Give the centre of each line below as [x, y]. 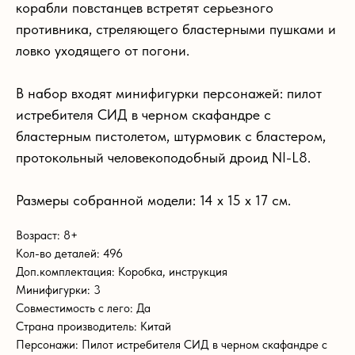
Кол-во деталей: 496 [69, 253]
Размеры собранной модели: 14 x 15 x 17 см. [153, 200]
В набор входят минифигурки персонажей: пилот [169, 93]
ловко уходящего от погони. [103, 50]
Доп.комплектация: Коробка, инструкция [122, 271]
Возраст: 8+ [47, 235]
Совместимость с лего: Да [83, 308]
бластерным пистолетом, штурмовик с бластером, [171, 136]
